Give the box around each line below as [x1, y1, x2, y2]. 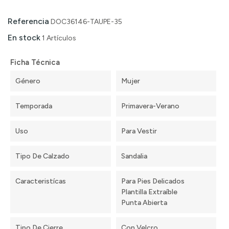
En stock [8, 33, 40, 43]
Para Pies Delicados [121, 177, 185, 186]
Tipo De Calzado [15, 152, 70, 161]
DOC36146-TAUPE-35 [51, 17, 122, 27]
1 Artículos [42, 34, 76, 43]
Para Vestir [121, 127, 157, 136]
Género [15, 77, 40, 86]
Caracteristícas [15, 177, 66, 186]
